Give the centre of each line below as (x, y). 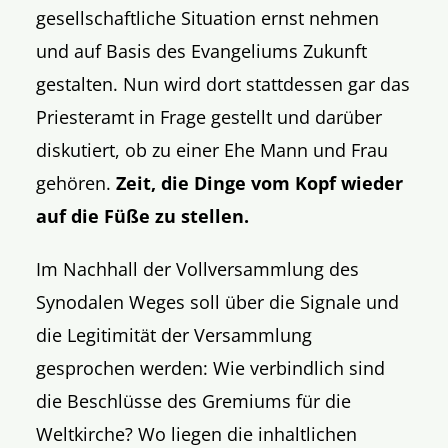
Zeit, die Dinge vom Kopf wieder (260, 182)
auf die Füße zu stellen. (143, 215)
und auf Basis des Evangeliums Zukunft (202, 50)
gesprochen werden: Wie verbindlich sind (211, 367)
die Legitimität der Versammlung (174, 334)
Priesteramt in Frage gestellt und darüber (209, 116)
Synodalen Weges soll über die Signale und (218, 301)
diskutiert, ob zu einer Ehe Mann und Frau (212, 149)
